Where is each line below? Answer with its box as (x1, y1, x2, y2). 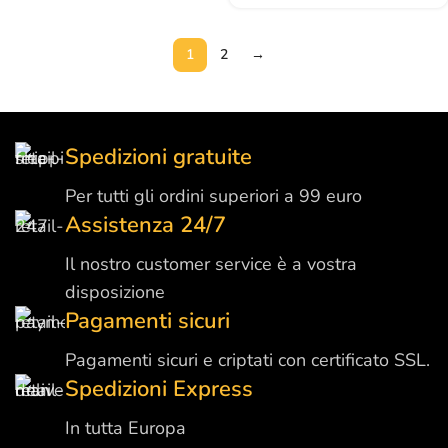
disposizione (65, 280, 165, 305)
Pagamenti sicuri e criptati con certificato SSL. (65, 348, 430, 373)
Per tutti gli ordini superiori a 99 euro (65, 184, 362, 209)
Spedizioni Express (65, 374, 253, 405)
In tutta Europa (65, 416, 186, 441)
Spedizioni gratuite (65, 142, 252, 173)
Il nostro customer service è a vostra (65, 252, 357, 277)
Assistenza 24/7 (65, 210, 226, 241)
